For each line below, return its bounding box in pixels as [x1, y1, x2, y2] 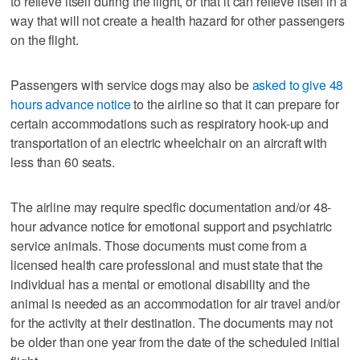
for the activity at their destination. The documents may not [10, 313, 333, 333]
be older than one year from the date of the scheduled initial [10, 333, 340, 352]
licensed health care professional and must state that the [10, 256, 324, 275]
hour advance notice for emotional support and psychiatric [10, 217, 333, 236]
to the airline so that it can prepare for [133, 95, 339, 114]
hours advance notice [10, 95, 134, 114]
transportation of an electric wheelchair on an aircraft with [10, 133, 327, 153]
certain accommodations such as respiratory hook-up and [10, 114, 329, 133]
